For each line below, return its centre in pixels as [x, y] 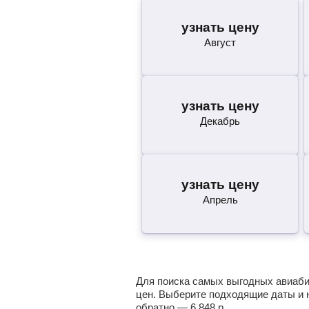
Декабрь [220, 121]
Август [220, 42]
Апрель [220, 200]
